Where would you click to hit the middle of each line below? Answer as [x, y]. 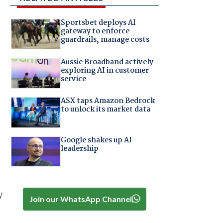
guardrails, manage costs [105, 40]
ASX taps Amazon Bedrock [108, 101]
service [73, 79]
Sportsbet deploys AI [98, 23]
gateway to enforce [95, 32]
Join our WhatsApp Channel [80, 199]
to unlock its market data [105, 110]
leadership [79, 149]
